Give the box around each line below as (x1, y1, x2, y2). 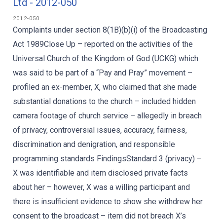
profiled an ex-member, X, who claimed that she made (13, 82, 197, 92)
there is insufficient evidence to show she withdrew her (13, 197, 203, 206)
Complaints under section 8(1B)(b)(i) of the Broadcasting (13, 25, 207, 35)
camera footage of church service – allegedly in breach (13, 111, 202, 120)
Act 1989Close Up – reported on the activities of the (13, 39, 193, 49)
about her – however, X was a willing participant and (13, 183, 190, 192)
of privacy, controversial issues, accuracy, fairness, (13, 125, 187, 135)
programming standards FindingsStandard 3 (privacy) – (13, 154, 202, 163)
